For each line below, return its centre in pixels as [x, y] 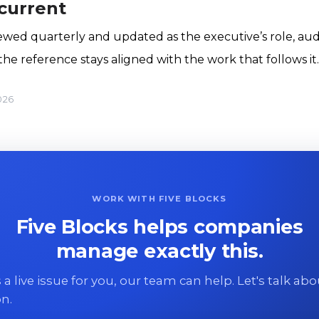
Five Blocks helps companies [159, 226]
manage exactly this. [159, 251]
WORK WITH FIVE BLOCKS [159, 199]
